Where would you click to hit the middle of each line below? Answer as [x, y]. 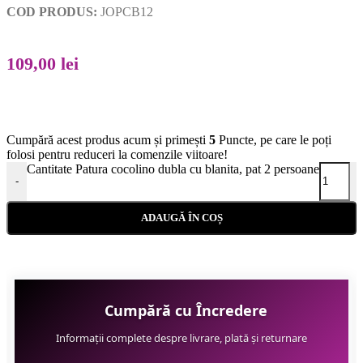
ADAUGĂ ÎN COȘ [181, 217]
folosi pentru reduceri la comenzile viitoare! [117, 154]
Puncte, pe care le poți [273, 139]
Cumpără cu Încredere [186, 311]
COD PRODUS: [53, 11]
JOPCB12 [127, 11]
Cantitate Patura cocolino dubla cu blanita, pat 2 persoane [173, 169]
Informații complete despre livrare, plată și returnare [181, 338]
